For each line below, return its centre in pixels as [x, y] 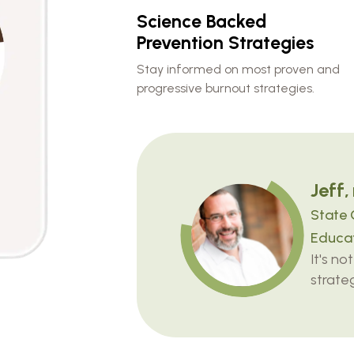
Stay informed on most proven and [238, 69]
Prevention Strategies [225, 42]
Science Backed [201, 21]
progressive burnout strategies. [226, 88]
